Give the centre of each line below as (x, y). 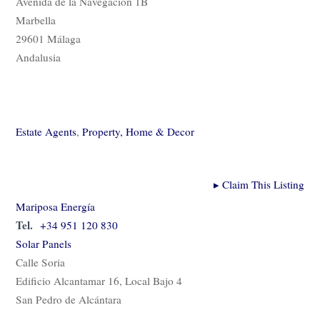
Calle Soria (40, 262)
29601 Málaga (48, 39)
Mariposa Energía (55, 207)
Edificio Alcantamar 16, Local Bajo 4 (99, 281)
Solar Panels (44, 244)
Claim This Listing (261, 185)
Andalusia (38, 57)
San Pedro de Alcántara (69, 300)
